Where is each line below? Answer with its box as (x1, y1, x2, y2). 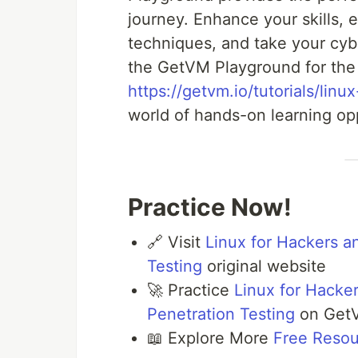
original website (202, 257, 326, 276)
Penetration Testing (147, 304, 295, 324)
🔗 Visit (147, 233, 205, 253)
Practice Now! (128, 193, 292, 222)
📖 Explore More (147, 328, 273, 348)
